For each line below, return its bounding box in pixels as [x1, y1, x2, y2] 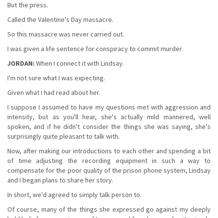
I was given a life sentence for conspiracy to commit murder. [7, 44, 183, 53]
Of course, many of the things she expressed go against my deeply [7, 204, 211, 214]
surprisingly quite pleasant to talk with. [7, 131, 120, 141]
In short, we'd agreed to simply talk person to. [7, 190, 142, 199]
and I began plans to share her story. [7, 175, 113, 184]
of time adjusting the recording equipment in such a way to [7, 156, 211, 165]
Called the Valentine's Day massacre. [7, 15, 113, 24]
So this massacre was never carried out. [7, 29, 124, 38]
